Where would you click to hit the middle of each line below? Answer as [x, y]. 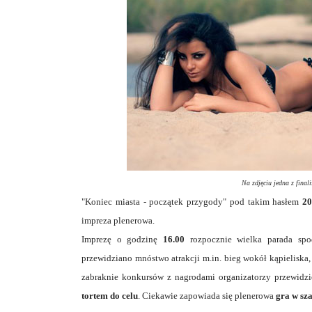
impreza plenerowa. [118, 220]
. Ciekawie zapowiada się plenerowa [207, 295]
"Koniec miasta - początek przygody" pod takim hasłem [190, 201]
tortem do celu [110, 295]
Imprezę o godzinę [123, 239]
